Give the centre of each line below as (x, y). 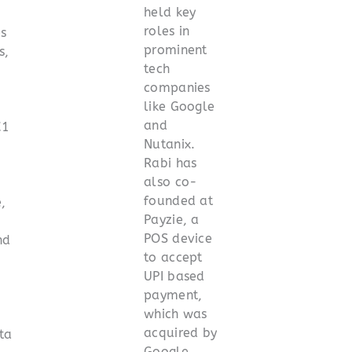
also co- (171, 181)
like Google (180, 106)
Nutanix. (170, 144)
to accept (173, 257)
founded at (179, 200)
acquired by (181, 332)
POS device (178, 238)
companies (177, 87)
